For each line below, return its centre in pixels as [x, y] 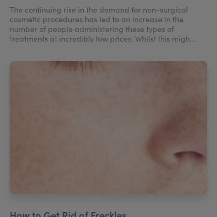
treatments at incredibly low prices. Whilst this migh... [103, 38]
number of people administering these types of [92, 29]
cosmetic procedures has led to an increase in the [97, 19]
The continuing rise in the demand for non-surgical [99, 9]
